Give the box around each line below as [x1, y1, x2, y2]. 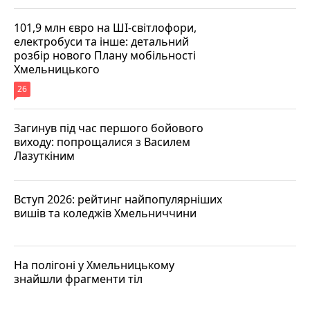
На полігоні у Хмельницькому [14, 257, 174, 273]
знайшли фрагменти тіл [14, 271, 143, 286]
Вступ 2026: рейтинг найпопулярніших [14, 191, 222, 207]
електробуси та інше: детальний [14, 33, 189, 49]
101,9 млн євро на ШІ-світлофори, [14, 19, 197, 35]
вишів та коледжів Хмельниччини [14, 205, 197, 221]
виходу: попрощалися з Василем [14, 134, 190, 149]
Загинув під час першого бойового [14, 120, 203, 136]
